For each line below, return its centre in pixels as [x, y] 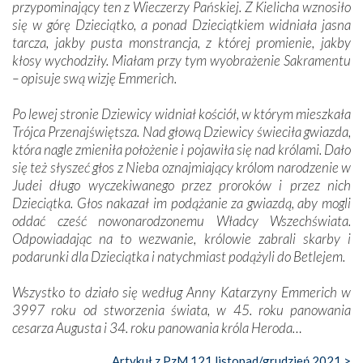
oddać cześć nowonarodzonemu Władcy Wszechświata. [181, 220]
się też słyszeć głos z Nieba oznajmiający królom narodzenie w [181, 167]
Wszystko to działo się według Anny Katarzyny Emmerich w [181, 292]
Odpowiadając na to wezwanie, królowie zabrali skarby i [181, 238]
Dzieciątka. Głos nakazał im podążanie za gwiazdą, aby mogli [181, 203]
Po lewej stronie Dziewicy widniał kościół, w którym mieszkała [181, 113]
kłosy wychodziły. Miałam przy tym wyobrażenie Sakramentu [181, 60]
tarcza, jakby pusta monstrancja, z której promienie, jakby [181, 42]
